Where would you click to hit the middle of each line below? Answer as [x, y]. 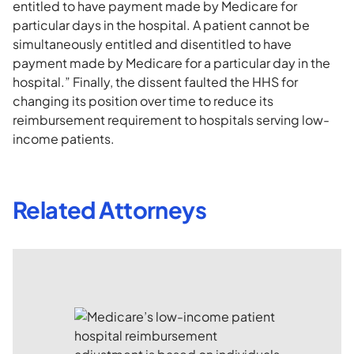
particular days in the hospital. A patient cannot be [161, 25]
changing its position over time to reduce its [143, 101]
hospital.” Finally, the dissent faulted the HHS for [155, 82]
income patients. [64, 139]
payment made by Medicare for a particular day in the [171, 63]
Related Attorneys [110, 210]
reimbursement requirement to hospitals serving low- [171, 120]
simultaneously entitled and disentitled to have [152, 44]
